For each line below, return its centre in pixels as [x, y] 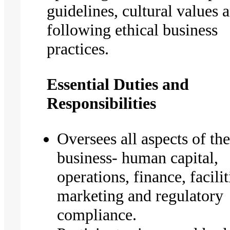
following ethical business [132, 30]
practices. [78, 49]
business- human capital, [138, 157]
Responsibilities [104, 103]
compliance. [97, 214]
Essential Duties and [118, 84]
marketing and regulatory [140, 195]
